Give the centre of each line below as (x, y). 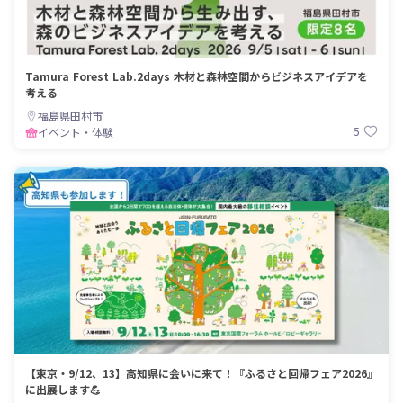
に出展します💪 (63, 389)
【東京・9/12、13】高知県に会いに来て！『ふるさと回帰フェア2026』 (201, 372)
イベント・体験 (76, 131)
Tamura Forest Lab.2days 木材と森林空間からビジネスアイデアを (197, 76)
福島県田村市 (70, 115)
